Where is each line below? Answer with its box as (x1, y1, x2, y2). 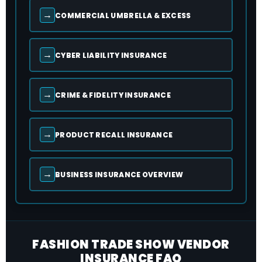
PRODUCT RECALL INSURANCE (55, 129, 173, 140)
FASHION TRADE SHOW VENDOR (32, 236, 230, 253)
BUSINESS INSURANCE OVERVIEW (55, 169, 184, 180)
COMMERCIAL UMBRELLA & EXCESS (55, 10, 191, 20)
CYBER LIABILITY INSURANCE (55, 50, 167, 60)
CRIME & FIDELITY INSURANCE (55, 89, 171, 100)
